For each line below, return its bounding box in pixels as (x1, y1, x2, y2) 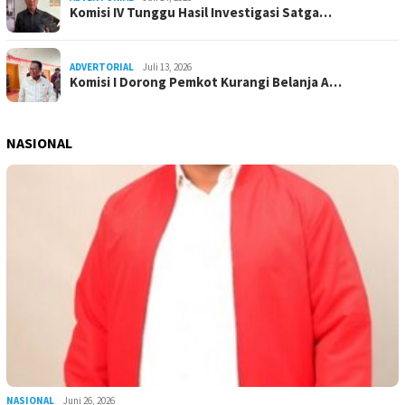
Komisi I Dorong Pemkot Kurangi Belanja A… (70, 73, 342, 91)
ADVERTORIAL (70, 61, 134, 74)
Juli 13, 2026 (143, 61, 192, 74)
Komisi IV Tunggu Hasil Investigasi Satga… (70, 4, 332, 22)
